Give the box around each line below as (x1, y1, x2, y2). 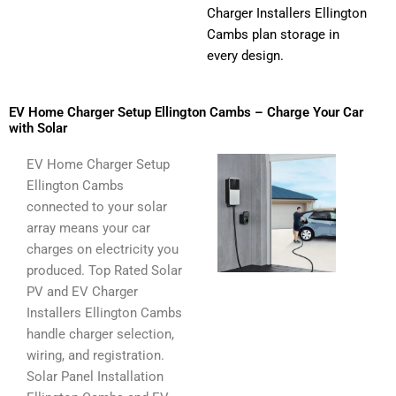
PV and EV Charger (27, 284, 138, 301)
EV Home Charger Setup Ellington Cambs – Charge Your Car (9, 104, 363, 121)
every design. (207, 47, 284, 64)
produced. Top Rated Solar (27, 263, 182, 279)
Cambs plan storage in (207, 26, 339, 42)
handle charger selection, (27, 326, 174, 343)
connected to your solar (27, 199, 167, 216)
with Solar (9, 120, 67, 137)
